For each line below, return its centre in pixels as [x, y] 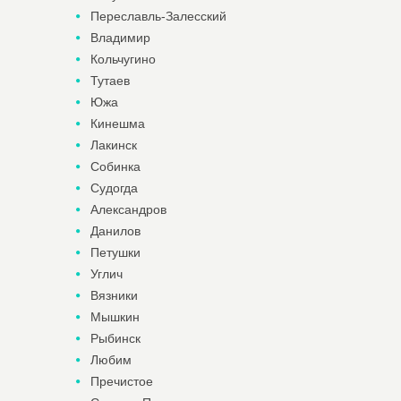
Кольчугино [123, 59]
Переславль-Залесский [158, 16]
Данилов [115, 231]
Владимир [120, 38]
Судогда [114, 188]
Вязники [114, 295]
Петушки [115, 252]
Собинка [115, 166]
